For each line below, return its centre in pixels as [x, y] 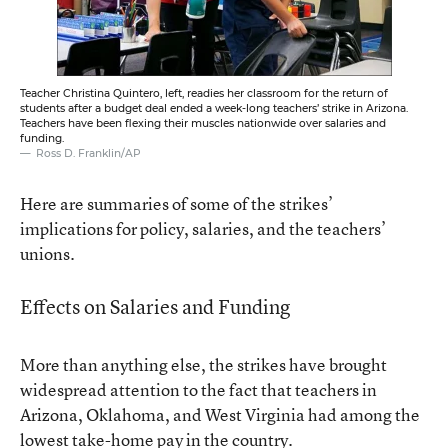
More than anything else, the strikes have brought [203, 364]
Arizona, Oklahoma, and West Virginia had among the [220, 414]
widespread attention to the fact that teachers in [198, 389]
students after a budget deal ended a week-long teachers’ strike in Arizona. [214, 108]
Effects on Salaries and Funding [155, 306]
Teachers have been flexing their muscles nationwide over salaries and [203, 123]
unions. [47, 253]
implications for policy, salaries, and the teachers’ [203, 228]
